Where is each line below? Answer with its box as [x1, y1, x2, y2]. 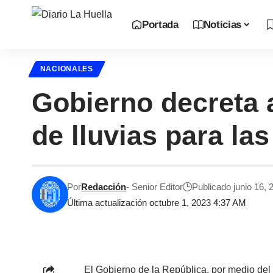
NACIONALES [40, 65, 93, 73]
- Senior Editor [126, 182, 183, 193]
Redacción [81, 182, 127, 193]
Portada [142, 18, 179, 30]
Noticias [203, 18, 241, 30]
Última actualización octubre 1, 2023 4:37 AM [67, 197, 247, 208]
